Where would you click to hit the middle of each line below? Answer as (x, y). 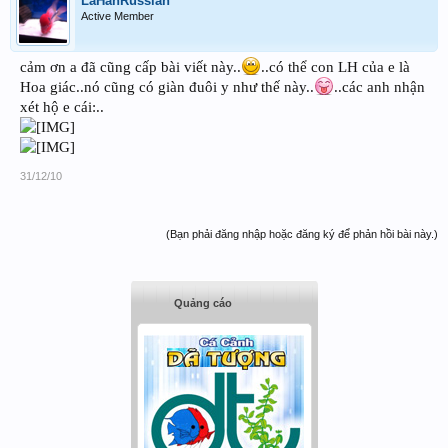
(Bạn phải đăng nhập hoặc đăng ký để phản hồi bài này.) (302, 234)
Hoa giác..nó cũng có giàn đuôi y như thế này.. (167, 87)
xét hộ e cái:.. (62, 107)
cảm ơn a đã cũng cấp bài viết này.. (130, 67)
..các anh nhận (379, 87)
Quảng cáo (203, 303)
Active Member (117, 16)
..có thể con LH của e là (335, 67)
